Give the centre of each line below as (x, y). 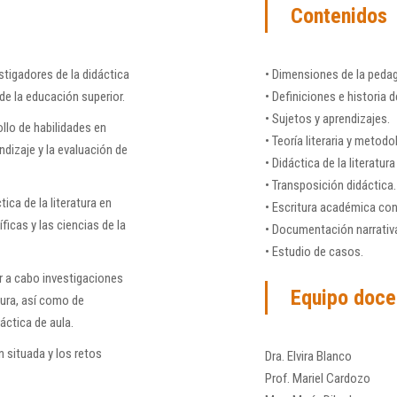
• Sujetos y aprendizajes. (327, 119)
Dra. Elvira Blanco (308, 357)
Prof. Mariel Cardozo (318, 379)
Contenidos (339, 16)
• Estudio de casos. (314, 252)
